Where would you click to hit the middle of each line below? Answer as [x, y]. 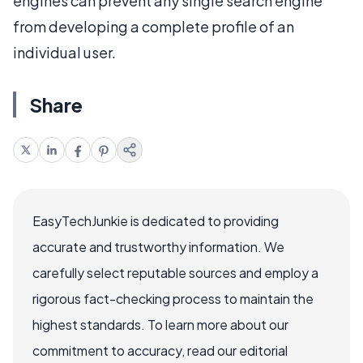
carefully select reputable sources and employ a [175, 273]
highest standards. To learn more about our [160, 325]
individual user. [64, 52]
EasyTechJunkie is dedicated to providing [156, 221]
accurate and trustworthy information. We [158, 247]
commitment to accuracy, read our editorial [160, 350]
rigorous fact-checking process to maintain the [173, 299]
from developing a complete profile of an [154, 26]
